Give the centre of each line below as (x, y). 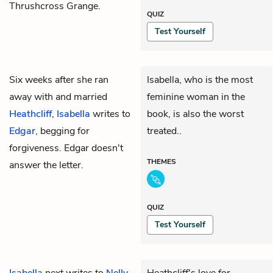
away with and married (58, 97)
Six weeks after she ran (59, 80)
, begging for (62, 131)
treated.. (164, 131)
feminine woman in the (196, 97)
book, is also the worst (195, 114)
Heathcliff (30, 114)
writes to (110, 114)
